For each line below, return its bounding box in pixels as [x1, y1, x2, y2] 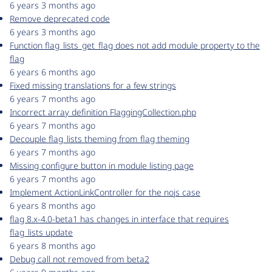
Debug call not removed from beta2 [10, 253, 149, 265]
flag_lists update [10, 226, 73, 239]
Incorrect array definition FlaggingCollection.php [10, 106, 196, 118]
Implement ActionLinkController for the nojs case [10, 186, 200, 199]
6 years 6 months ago [10, 66, 95, 78]
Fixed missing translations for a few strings [10, 80, 176, 92]
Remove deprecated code [10, 13, 110, 25]
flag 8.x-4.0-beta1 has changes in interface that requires [10, 213, 229, 225]
